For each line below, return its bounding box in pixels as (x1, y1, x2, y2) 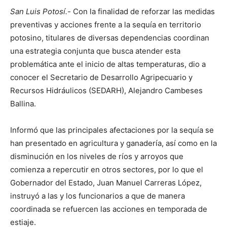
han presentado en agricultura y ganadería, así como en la (10, 138, 217, 148)
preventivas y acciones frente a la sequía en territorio (10, 20, 201, 29)
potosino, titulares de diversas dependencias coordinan (10, 33, 209, 43)
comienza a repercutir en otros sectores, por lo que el (10, 165, 203, 174)
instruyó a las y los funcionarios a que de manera (10, 191, 185, 201)
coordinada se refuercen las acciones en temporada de (10, 204, 207, 214)
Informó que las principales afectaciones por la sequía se (10, 125, 214, 135)
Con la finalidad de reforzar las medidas (73, 7, 215, 16)
